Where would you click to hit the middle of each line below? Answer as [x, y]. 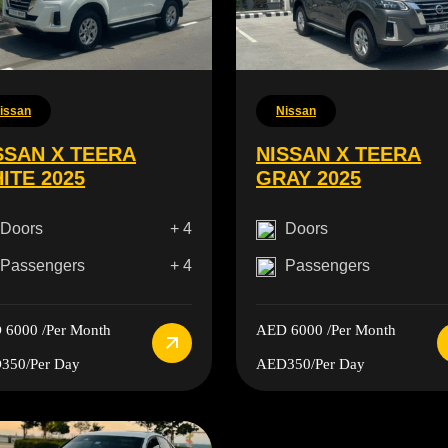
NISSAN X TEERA [338, 154]
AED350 [283, 364]
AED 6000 [289, 330]
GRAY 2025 [308, 178]
